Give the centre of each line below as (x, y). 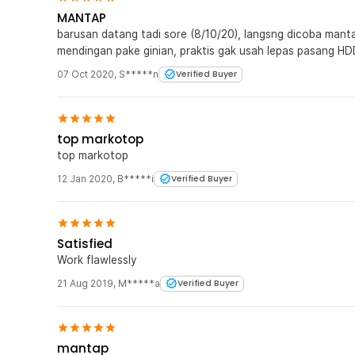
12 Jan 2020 (85, 178)
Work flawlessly (97, 260)
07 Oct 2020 (86, 74)
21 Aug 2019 (85, 283)
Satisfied (85, 243)
